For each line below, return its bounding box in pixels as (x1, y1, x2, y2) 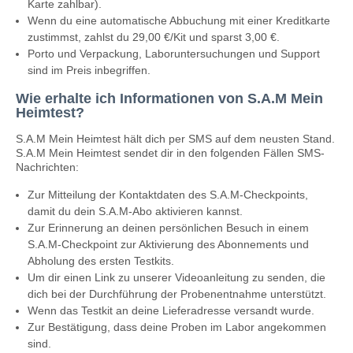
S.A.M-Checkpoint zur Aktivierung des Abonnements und (28, 238, 309, 251)
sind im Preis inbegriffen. (28, 64, 150, 76)
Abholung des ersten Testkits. (28, 255, 174, 267)
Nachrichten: (16, 161, 79, 173)
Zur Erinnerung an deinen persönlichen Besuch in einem (28, 221, 309, 234)
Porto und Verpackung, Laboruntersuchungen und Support (28, 47, 320, 60)
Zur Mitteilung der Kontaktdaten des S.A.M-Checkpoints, (28, 188, 308, 201)
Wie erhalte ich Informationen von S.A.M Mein (16, 91, 323, 106)
